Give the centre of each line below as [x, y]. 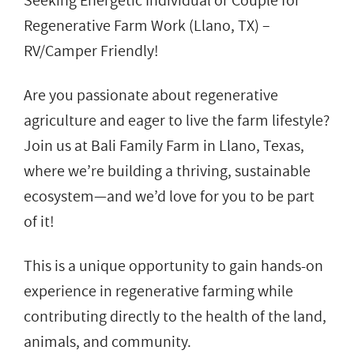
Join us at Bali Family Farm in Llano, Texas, [164, 146]
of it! [39, 222]
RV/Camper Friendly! [91, 51]
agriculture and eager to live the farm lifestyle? [177, 121]
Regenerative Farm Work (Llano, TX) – [147, 26]
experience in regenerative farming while [158, 291]
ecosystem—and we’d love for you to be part [169, 196]
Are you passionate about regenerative [151, 95]
